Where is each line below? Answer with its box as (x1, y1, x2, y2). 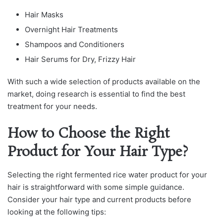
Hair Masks (25, 10, 63, 20)
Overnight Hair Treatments (25, 25, 118, 35)
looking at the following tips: (7, 207, 106, 217)
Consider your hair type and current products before (7, 194, 191, 204)
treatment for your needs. (7, 102, 97, 111)
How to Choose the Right (7, 125, 169, 144)
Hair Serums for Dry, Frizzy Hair (25, 55, 136, 64)
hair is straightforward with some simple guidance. (7, 182, 184, 192)
